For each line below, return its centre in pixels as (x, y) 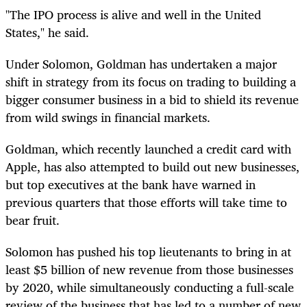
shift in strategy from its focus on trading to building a (151, 82)
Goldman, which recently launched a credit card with (148, 149)
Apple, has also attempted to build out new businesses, (152, 167)
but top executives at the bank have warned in (131, 185)
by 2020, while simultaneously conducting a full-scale (150, 287)
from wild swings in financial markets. (108, 118)
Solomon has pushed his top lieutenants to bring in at (148, 252)
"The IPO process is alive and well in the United (133, 14)
